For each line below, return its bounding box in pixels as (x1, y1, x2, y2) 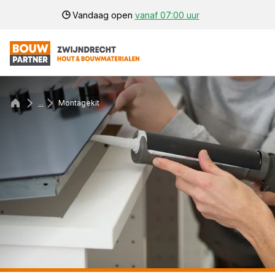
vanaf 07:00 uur (134, 9, 199, 20)
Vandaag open (72, 9, 135, 20)
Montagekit (58, 98, 99, 107)
